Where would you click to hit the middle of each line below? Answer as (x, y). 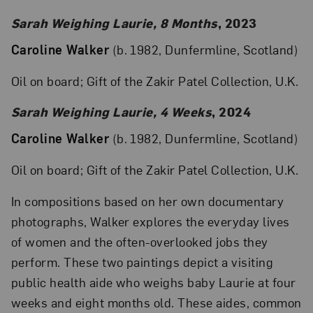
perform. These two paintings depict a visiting (142, 261)
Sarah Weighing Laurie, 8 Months (114, 23)
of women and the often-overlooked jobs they (139, 241)
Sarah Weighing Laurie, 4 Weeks (111, 112)
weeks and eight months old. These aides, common (156, 302)
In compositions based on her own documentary (147, 201)
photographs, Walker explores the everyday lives (150, 221)
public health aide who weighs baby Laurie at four (153, 282)
